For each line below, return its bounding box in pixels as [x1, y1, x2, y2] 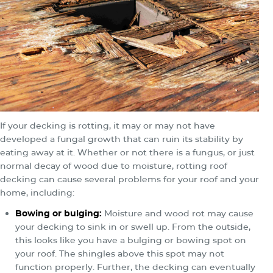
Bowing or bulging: [15, 207, 102, 219]
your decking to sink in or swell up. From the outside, [15, 221, 250, 232]
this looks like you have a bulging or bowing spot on [15, 234, 246, 246]
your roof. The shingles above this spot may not [15, 247, 224, 259]
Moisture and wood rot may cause [102, 207, 253, 219]
